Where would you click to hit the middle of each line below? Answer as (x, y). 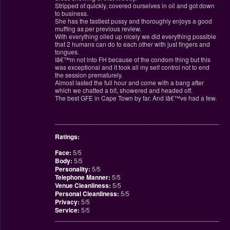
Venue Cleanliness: (83, 186)
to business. (71, 13)
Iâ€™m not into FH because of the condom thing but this (132, 60)
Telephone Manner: (82, 177)
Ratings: (67, 137)
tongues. (67, 52)
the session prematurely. (89, 75)
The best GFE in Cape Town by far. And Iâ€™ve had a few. (136, 98)
